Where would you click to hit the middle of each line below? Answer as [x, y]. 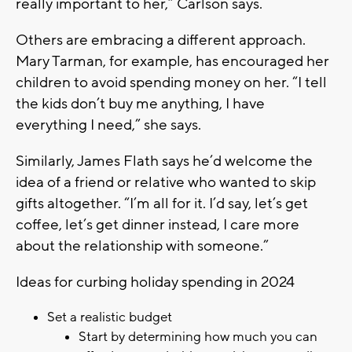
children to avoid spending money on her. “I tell [171, 82]
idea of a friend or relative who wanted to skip [166, 182]
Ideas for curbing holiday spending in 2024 [155, 282]
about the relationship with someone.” [142, 246]
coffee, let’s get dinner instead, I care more [158, 224]
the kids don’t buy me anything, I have [140, 103]
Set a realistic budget [110, 317]
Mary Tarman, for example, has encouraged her [172, 61]
